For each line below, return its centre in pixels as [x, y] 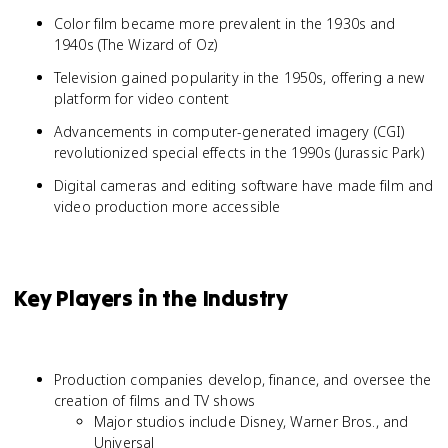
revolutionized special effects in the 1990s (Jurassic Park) [239, 152]
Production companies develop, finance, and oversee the [243, 379]
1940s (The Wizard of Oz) [136, 44]
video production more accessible [167, 206]
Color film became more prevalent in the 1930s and [225, 23]
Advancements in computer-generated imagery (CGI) [229, 131]
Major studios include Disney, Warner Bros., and [251, 421]
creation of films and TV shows [154, 400]
